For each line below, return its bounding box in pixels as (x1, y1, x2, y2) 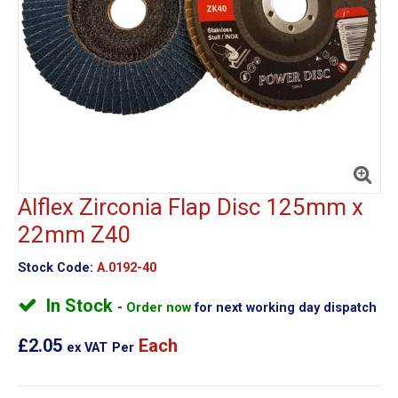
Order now (125, 299, 195, 315)
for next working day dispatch (194, 299, 377, 315)
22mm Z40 (17, 220, 131, 248)
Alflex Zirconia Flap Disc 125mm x (17, 193, 363, 220)
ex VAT (66, 339, 107, 355)
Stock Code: (17, 259, 93, 275)
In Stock (45, 294, 117, 316)
